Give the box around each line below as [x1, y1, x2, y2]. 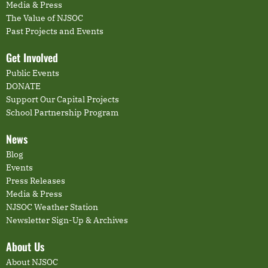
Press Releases [6, 175, 65, 187]
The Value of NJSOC [6, 13, 83, 24]
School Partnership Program [6, 107, 118, 118]
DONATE [6, 81, 41, 92]
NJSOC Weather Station [6, 202, 98, 213]
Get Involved [6, 50, 58, 66]
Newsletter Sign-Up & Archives [6, 215, 128, 226]
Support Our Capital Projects [6, 94, 119, 105]
